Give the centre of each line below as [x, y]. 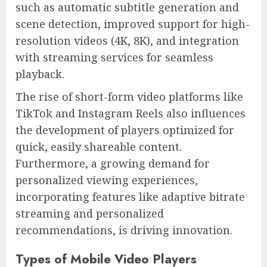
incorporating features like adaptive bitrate [130, 196]
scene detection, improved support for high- [133, 24]
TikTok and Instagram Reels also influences [131, 113]
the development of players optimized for [125, 130]
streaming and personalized [90, 213]
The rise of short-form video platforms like [129, 96]
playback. [40, 74]
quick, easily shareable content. [99, 146]
